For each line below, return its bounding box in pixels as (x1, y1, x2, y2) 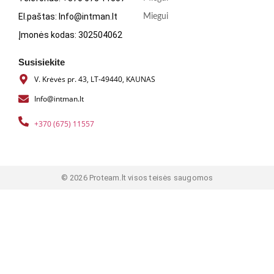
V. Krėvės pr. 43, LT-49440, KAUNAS (34, 73, 156, 84)
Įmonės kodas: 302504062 (18, 30, 122, 40)
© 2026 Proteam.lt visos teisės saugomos (61, 173, 213, 183)
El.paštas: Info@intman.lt (18, 12, 117, 22)
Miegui (143, 12, 168, 21)
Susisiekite (18, 57, 65, 68)
